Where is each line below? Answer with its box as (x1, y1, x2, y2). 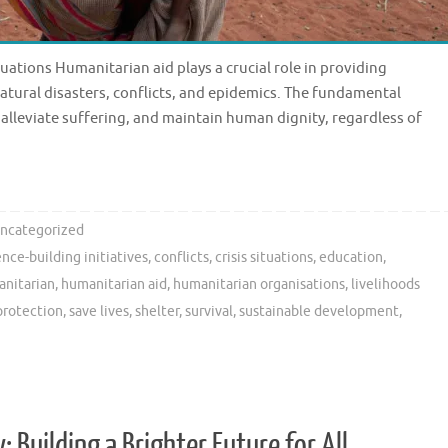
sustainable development (239, 303, 399, 321)
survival (185, 303, 233, 321)
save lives (69, 303, 129, 321)
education (319, 249, 384, 267)
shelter (135, 303, 179, 321)
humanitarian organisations (173, 276, 345, 294)
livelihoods (351, 276, 420, 294)
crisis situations (215, 249, 314, 267)
